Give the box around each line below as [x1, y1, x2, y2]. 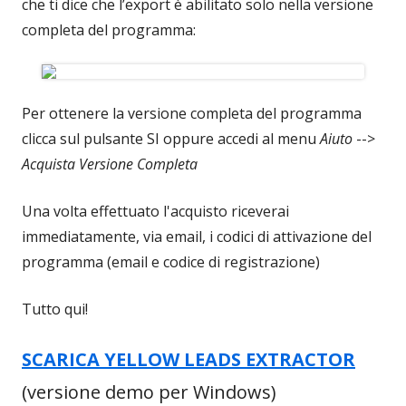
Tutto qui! [22, 298, 88, 319]
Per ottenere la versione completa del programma [22, 102, 362, 123]
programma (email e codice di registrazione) [22, 251, 320, 272]
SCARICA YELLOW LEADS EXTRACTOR [22, 346, 355, 372]
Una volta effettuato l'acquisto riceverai [22, 200, 289, 221]
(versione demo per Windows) [22, 379, 276, 404]
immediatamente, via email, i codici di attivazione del [22, 226, 372, 246]
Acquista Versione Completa [22, 153, 198, 174]
